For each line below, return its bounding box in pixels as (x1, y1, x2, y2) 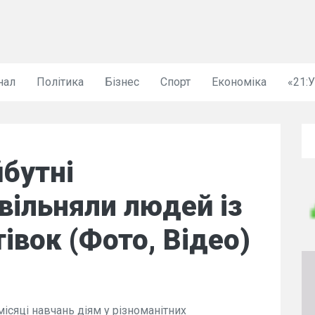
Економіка (212, 75, 266, 89)
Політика (37, 75, 84, 89)
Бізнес (105, 75, 139, 89)
